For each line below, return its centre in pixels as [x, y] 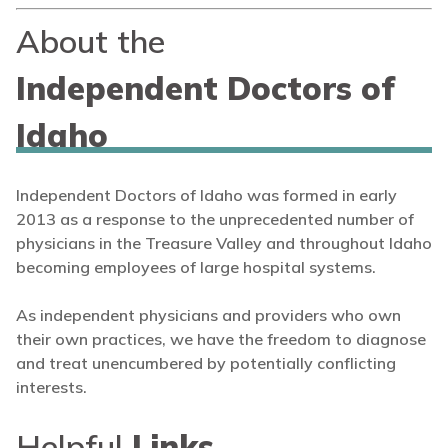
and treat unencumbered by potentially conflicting [206, 363]
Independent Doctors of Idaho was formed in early [206, 195]
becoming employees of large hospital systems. [196, 267]
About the [90, 41]
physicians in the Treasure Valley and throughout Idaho [224, 243]
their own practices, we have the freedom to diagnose [221, 339]
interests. [51, 387]
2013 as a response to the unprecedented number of [215, 219]
